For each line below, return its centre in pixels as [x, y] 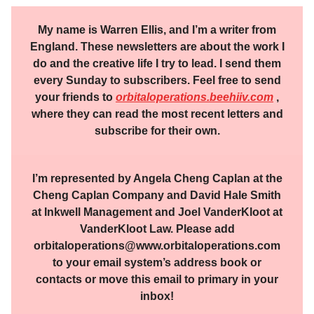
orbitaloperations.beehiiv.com [194, 97]
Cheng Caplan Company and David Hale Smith [157, 195]
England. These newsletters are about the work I [157, 46]
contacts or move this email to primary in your [157, 279]
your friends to [75, 97]
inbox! [157, 296]
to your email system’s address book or [157, 262]
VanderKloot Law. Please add [157, 228]
